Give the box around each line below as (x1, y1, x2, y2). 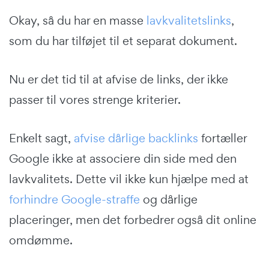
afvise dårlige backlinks (74, 130, 198, 147)
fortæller (198, 130, 247, 147)
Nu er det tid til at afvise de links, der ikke (9, 71, 228, 88)
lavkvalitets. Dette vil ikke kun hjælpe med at (9, 171, 249, 187)
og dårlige (140, 192, 198, 208)
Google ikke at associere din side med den (9, 151, 237, 167)
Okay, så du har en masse (9, 13, 147, 29)
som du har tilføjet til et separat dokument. (9, 33, 237, 49)
